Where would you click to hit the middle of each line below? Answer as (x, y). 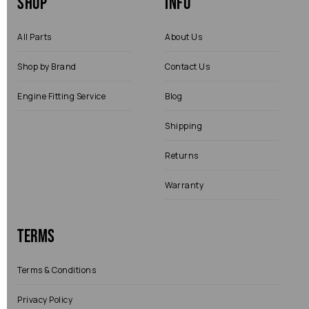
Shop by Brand (47, 67)
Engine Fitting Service (61, 96)
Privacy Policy (45, 300)
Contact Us (187, 67)
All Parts (34, 37)
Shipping (183, 126)
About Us (183, 37)
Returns (182, 156)
